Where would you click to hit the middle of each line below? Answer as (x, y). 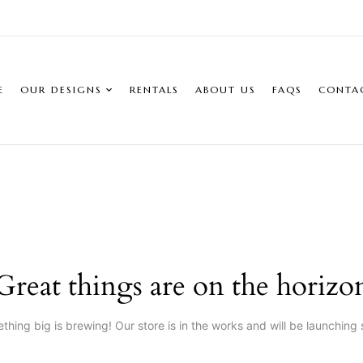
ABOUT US (226, 90)
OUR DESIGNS (61, 90)
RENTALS (154, 90)
